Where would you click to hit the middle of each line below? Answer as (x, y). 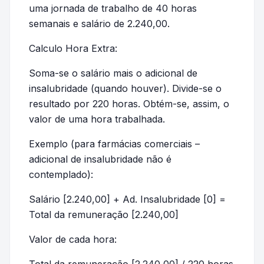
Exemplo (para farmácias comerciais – (114, 144)
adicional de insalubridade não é (100, 159)
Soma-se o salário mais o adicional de (113, 73)
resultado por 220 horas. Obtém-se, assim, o (129, 104)
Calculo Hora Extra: (73, 48)
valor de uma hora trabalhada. (97, 119)
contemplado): (61, 174)
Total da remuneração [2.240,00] (104, 214)
